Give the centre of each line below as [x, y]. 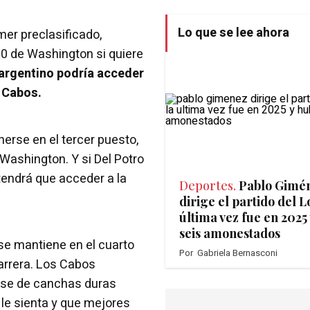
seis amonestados [230, 234]
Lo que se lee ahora [234, 33]
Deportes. [208, 186]
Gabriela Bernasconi [237, 253]
